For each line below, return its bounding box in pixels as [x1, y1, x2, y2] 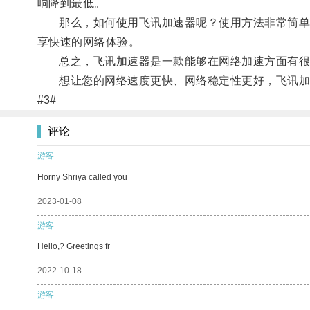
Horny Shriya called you [37, 172, 127, 182]
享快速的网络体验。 [37, 35, 140, 48]
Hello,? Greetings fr [37, 241, 110, 251]
